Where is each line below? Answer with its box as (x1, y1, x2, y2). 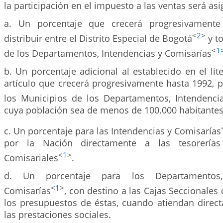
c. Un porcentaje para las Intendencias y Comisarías (4, 124, 221, 137)
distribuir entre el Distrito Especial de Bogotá (4, 32, 192, 44)
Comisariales (4, 151, 58, 164)
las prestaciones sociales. (4, 208, 111, 221)
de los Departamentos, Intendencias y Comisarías (4, 47, 212, 59)
